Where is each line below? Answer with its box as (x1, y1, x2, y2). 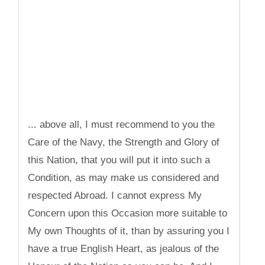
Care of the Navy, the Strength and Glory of (28, 137, 220, 148)
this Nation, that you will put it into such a (28, 154, 211, 166)
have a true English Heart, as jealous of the (28, 243, 219, 254)
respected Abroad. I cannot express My (28, 190, 202, 201)
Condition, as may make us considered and (28, 172, 219, 183)
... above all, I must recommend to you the (28, 119, 215, 130)
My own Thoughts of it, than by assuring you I (28, 225, 230, 237)
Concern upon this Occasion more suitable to (28, 208, 228, 219)
